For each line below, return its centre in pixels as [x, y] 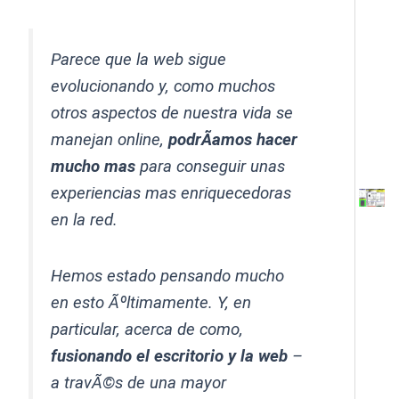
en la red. [85, 220]
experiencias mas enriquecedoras [171, 194]
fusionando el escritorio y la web [170, 356]
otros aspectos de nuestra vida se [172, 114]
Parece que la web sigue [139, 60]
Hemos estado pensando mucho [168, 276]
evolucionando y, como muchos [163, 87]
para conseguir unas [211, 167]
